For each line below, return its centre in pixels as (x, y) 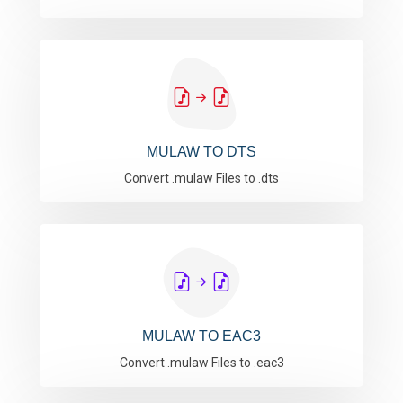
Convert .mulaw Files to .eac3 (201, 363)
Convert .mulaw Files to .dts (201, 178)
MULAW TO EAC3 (201, 336)
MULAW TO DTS (201, 152)
